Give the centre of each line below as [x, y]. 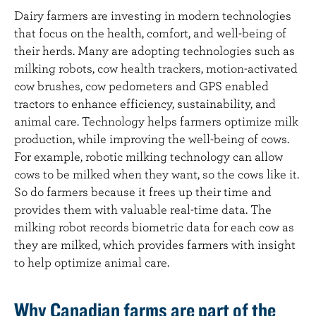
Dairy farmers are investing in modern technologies [153, 15]
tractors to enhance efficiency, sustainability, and [145, 103]
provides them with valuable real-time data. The [143, 209]
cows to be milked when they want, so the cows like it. [157, 174]
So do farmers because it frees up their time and [143, 192]
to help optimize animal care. [93, 262]
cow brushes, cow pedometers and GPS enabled [141, 86]
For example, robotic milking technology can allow [148, 156]
